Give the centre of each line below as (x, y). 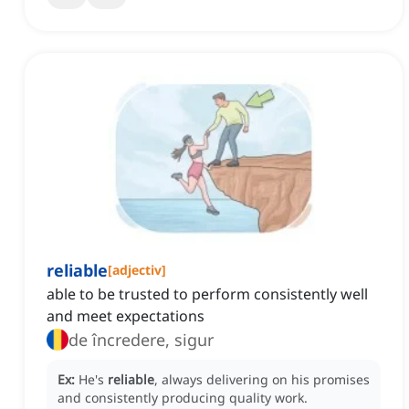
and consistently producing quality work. (183, 398)
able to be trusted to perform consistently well (207, 294)
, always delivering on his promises (262, 380)
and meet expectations (126, 316)
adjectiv (137, 270)
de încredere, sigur (141, 340)
